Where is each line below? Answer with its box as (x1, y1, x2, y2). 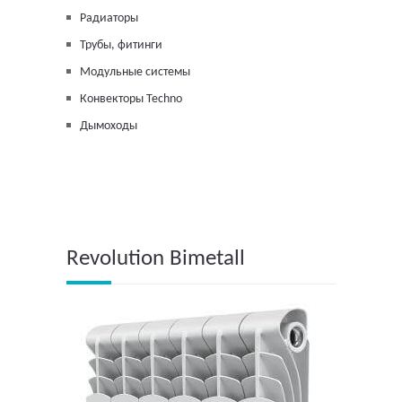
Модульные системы (80, 66, 190, 80)
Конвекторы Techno (80, 92, 182, 107)
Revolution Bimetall (66, 248, 245, 271)
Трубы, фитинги (80, 39, 162, 53)
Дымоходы (80, 119, 137, 134)
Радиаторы (80, 12, 138, 26)
